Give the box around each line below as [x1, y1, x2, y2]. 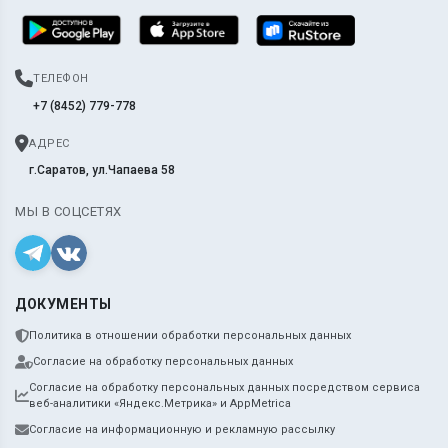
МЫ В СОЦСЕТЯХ [15, 204, 122, 220]
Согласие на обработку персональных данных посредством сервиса [29, 381, 420, 395]
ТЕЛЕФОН [33, 72, 89, 86]
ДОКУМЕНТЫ [15, 296, 112, 313]
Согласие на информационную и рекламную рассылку [29, 423, 335, 437]
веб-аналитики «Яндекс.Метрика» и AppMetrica [29, 397, 291, 411]
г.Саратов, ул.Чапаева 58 [29, 163, 175, 178]
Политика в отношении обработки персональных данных [29, 329, 351, 343]
